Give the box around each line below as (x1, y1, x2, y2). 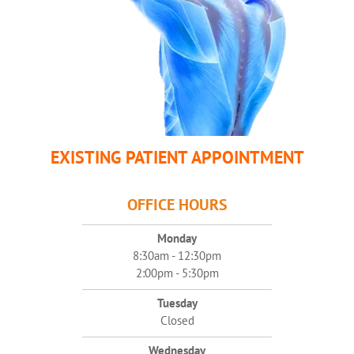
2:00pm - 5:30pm (135, 265, 219, 281)
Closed (160, 313, 194, 329)
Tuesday (156, 296, 198, 311)
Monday (157, 231, 197, 247)
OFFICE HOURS (126, 194, 228, 216)
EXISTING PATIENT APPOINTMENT (50, 146, 304, 169)
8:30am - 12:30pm (133, 248, 221, 264)
